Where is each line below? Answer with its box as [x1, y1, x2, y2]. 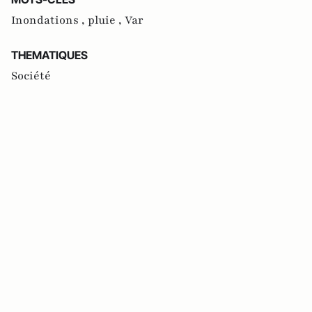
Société [11, 68, 51, 84]
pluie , [88, 13, 125, 29]
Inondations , [11, 13, 88, 29]
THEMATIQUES [11, 48, 88, 63]
